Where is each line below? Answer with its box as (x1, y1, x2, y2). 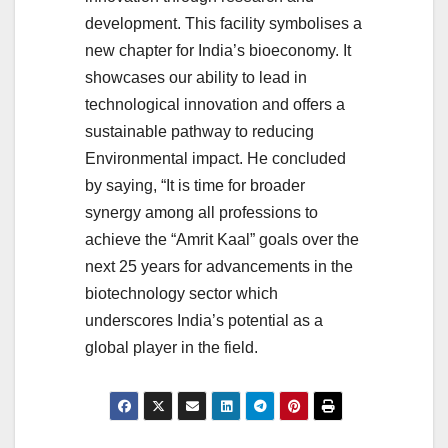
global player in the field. (85, 339, 258, 356)
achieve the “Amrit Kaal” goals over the (85, 231, 359, 248)
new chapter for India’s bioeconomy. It (85, 42, 351, 59)
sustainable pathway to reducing (85, 123, 314, 140)
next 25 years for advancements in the (85, 258, 353, 275)
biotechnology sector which (85, 285, 278, 302)
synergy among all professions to (85, 204, 318, 221)
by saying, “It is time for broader (85, 177, 305, 194)
